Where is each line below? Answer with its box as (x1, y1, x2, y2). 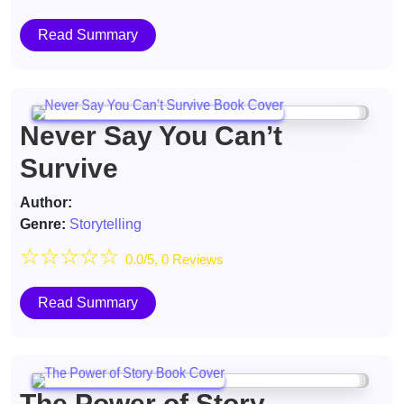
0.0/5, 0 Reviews (125, 252, 224, 267)
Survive (20, 153, 118, 183)
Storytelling (69, 216, 142, 232)
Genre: (20, 216, 66, 232)
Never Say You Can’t (20, 121, 282, 151)
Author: (20, 195, 72, 210)
